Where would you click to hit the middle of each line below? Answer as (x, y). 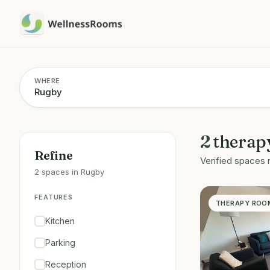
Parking (60, 243)
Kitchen (60, 221)
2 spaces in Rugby (69, 172)
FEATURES (54, 197)
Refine (54, 155)
